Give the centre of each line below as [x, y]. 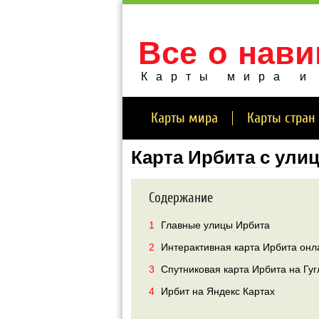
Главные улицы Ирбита [214, 225]
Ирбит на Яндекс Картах [216, 291]
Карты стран [281, 118]
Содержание [181, 198]
